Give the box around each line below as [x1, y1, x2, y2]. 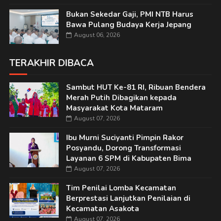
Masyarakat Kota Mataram [66, 103, 163, 113]
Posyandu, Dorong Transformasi [66, 143, 181, 153]
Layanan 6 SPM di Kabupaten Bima [66, 153, 191, 164]
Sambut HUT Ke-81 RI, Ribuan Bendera [66, 82, 206, 93]
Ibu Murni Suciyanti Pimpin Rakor [66, 133, 184, 143]
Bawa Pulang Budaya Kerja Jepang [66, 20, 191, 30]
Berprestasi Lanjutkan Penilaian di [66, 193, 190, 204]
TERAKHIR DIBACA [9, 57, 94, 70]
